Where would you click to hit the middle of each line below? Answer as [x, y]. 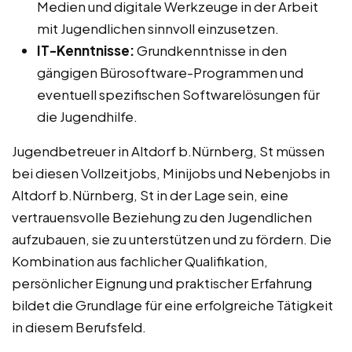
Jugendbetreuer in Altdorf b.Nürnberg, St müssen [168, 151]
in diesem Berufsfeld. [79, 327]
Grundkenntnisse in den [211, 51]
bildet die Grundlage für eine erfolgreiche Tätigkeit [172, 305]
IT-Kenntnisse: [86, 51]
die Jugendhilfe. [87, 117]
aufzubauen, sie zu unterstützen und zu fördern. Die [172, 239]
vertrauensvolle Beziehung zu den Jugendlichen [162, 217]
